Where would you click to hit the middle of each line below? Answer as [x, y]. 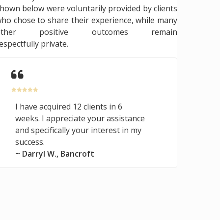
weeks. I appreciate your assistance [80, 118]
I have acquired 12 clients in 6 [69, 106]
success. [30, 142]
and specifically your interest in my [78, 130]
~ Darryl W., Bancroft [55, 153]
